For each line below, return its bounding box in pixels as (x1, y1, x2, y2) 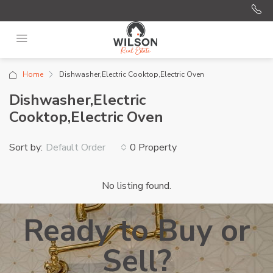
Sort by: (9, 140, 43, 154)
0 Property (130, 140, 177, 154)
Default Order (46, 141, 105, 154)
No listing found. (102, 179, 171, 193)
